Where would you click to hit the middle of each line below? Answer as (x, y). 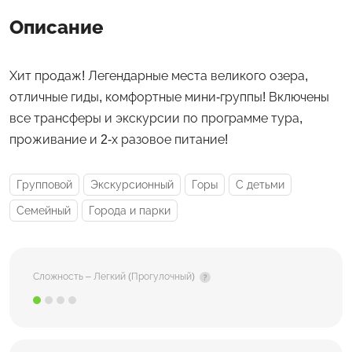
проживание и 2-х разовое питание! (119, 140)
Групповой (44, 185)
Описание (57, 27)
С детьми (260, 185)
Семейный (44, 211)
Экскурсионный (132, 185)
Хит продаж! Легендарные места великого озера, (159, 76)
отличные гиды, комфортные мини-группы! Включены (169, 97)
